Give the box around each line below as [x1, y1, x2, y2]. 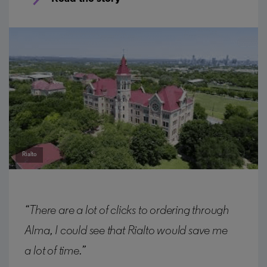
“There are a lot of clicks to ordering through [24, 204, 229, 217]
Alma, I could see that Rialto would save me [24, 224, 228, 237]
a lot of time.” [24, 244, 86, 257]
